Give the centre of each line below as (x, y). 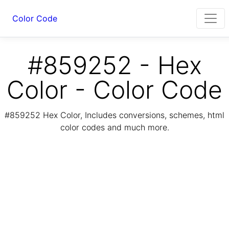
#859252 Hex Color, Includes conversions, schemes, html (114, 115)
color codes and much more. (114, 128)
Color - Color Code (114, 90)
